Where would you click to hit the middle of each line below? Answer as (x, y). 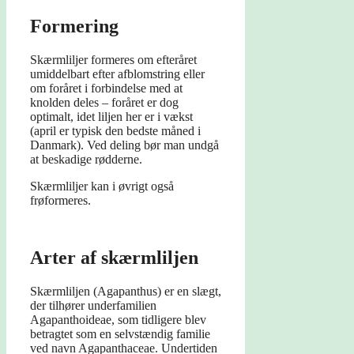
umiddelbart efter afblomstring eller (117, 74)
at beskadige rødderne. (86, 160)
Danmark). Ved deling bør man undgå (124, 145)
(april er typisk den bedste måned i (115, 131)
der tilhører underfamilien (93, 306)
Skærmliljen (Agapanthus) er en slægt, (126, 292)
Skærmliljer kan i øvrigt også (102, 186)
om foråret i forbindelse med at (106, 88)
